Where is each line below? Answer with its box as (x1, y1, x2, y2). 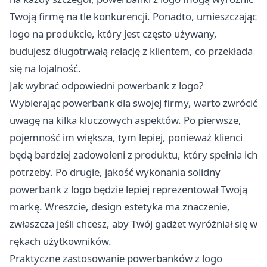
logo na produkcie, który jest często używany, (10, 26, 217, 41)
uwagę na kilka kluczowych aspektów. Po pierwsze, (10, 113, 241, 127)
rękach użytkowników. (10, 234, 111, 248)
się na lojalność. (10, 61, 81, 75)
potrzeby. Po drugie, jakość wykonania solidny (10, 164, 221, 179)
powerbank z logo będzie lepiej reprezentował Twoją (10, 182, 247, 196)
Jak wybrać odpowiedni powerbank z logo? (10, 78, 203, 92)
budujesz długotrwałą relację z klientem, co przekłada (10, 44, 253, 58)
